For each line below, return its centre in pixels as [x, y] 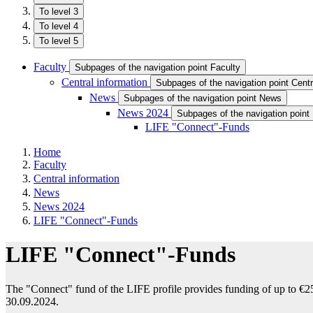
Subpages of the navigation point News [203, 98]
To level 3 [59, 12]
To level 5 [59, 41]
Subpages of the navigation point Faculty [158, 67]
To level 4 [59, 26]
